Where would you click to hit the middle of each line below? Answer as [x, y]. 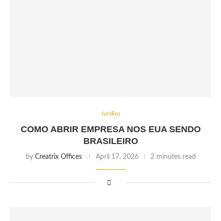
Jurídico [110, 114]
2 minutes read [173, 157]
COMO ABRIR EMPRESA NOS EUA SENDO [110, 129]
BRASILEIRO [110, 141]
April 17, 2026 [117, 157]
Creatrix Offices [58, 157]
